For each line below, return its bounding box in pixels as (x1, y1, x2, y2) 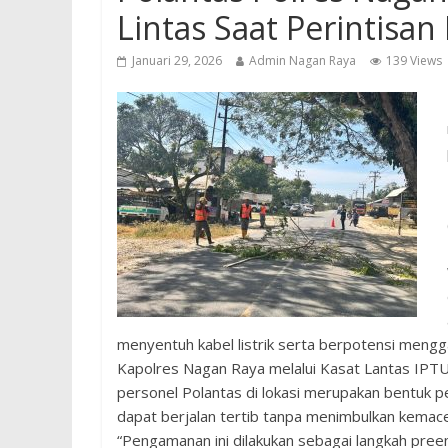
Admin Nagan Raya (249, 52, 356, 69)
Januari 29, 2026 (132, 52, 222, 69)
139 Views (386, 52, 442, 69)
